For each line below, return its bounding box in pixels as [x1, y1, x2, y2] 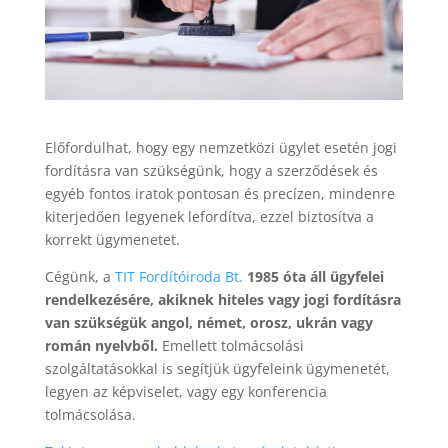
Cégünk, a [44, 267, 115, 287]
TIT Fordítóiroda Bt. [114, 267, 243, 287]
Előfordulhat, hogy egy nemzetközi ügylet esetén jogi [44, 138, 397, 158]
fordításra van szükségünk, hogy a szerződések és [44, 161, 378, 181]
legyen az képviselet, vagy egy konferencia [44, 382, 327, 402]
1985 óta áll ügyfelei [246, 267, 384, 287]
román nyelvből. [44, 336, 158, 356]
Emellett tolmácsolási [157, 336, 304, 356]
